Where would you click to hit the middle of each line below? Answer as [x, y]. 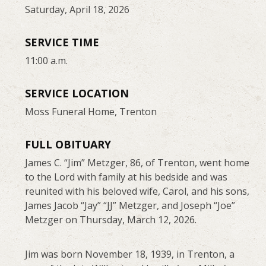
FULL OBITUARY [68, 145]
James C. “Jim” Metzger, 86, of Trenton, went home [137, 163]
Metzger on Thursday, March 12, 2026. [111, 220]
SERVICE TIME [62, 42]
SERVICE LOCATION [77, 94]
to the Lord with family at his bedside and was [126, 177]
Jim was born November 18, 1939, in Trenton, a [130, 254]
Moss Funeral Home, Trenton [91, 112]
